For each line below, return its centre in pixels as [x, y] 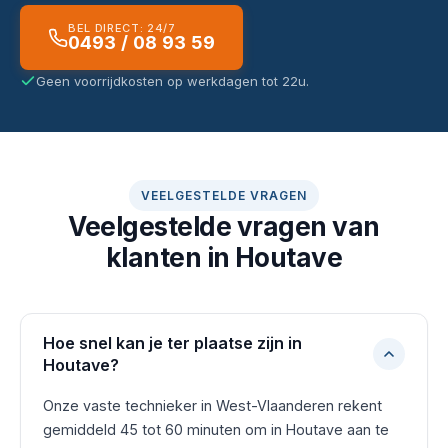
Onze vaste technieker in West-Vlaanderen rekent [212, 405]
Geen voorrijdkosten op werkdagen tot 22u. [172, 81]
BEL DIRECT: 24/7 [122, 28]
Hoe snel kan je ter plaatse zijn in [172, 343]
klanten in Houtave [224, 257]
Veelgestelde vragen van [224, 226]
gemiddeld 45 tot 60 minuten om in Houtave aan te [216, 429]
